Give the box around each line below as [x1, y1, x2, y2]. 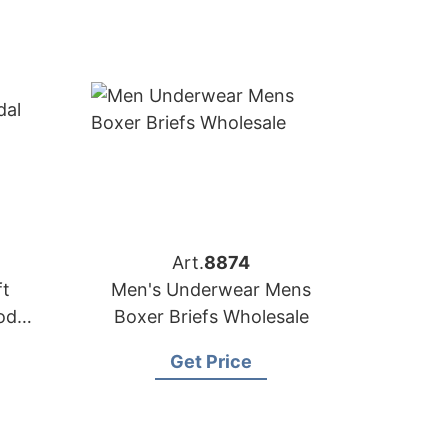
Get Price [170, 351, 252, 372]
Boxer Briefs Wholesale [113, 306, 309, 327]
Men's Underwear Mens [111, 279, 311, 300]
